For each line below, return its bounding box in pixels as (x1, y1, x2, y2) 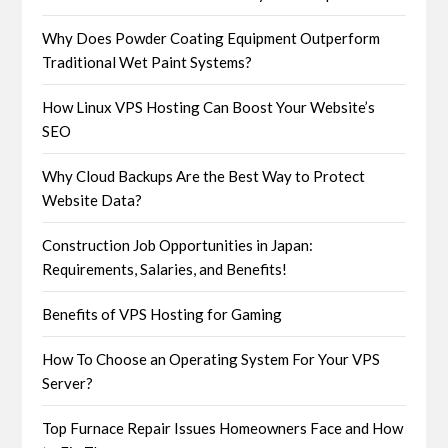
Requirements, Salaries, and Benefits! (42, 260, 288, 279)
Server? (42, 374, 94, 393)
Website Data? (42, 191, 143, 210)
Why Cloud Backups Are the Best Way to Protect (42, 167, 366, 186)
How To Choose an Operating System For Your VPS (42, 350, 381, 369)
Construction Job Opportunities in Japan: (42, 236, 314, 255)
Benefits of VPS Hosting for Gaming (42, 305, 283, 324)
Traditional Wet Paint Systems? (42, 53, 253, 72)
